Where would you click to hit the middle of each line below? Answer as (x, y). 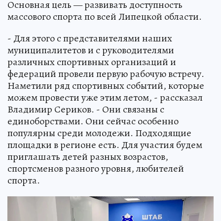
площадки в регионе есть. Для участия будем (105, 145)
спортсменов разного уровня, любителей (96, 168)
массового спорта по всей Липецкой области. (105, 16)
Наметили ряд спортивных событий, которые (106, 85)
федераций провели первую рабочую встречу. (106, 74)
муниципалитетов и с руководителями (91, 50)
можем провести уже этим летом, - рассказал (105, 97)
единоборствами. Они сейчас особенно (93, 121)
